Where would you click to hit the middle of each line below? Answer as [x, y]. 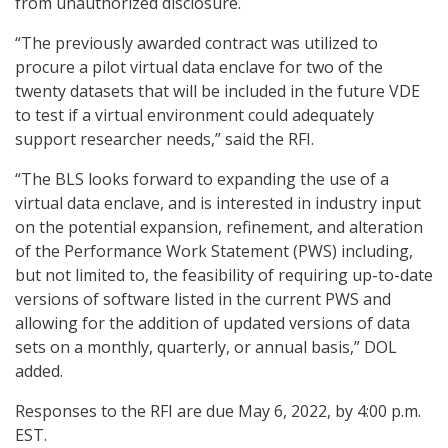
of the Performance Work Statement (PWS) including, [214, 250]
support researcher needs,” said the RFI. [164, 138]
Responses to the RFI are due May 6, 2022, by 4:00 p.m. [218, 410]
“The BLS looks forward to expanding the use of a [202, 178]
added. [39, 370]
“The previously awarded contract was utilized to [196, 42]
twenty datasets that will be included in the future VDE [217, 90]
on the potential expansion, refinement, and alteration [219, 226]
